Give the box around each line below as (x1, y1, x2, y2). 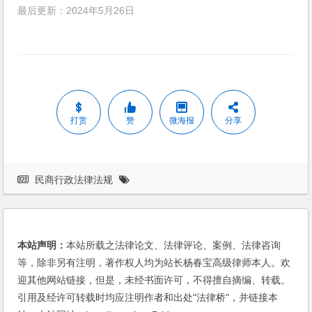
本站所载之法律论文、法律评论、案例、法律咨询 (66, 240, 281, 251)
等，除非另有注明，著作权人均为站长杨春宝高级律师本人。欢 (17, 257, 291, 269)
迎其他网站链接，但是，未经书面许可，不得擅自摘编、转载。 (17, 274, 291, 286)
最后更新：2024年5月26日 (17, 6, 135, 17)
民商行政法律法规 (35, 174, 114, 186)
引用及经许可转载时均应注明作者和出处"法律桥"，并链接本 (17, 292, 279, 304)
